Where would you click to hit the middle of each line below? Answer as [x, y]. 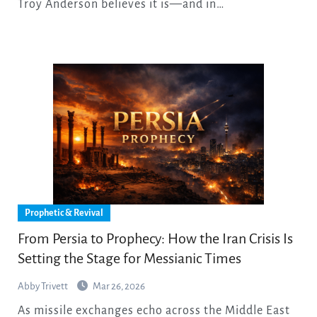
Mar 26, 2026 [119, 287]
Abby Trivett [43, 287]
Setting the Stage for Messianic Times [129, 259]
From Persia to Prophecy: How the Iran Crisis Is [155, 239]
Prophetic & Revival [64, 213]
